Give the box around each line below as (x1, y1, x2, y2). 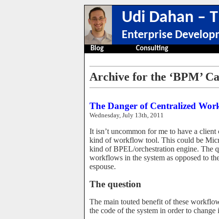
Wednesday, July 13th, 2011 (89, 111, 164, 119)
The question (89, 179, 141, 189)
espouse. (89, 162, 116, 171)
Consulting (136, 45, 168, 52)
